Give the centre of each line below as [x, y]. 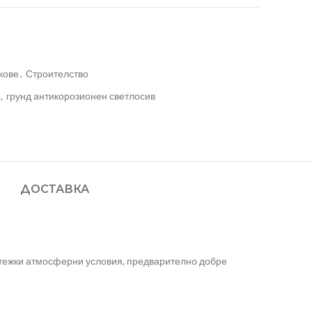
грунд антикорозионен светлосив [81, 96]
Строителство [57, 74]
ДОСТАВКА [55, 189]
